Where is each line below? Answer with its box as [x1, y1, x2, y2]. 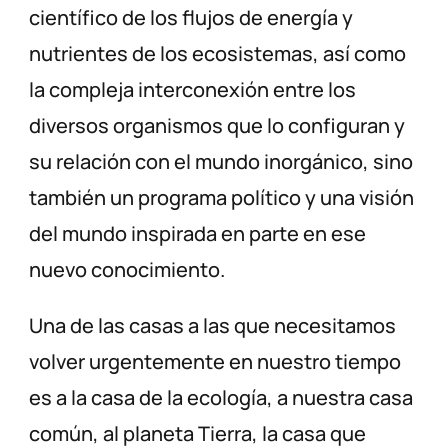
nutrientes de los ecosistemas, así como [29, 40, 407, 68]
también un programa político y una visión [29, 184, 415, 212]
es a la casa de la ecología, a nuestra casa [29, 384, 414, 412]
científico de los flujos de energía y [29, 4, 354, 32]
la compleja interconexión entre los [29, 76, 357, 104]
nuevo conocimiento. [29, 256, 226, 284]
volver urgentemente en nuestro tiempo [29, 348, 402, 376]
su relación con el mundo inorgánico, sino [29, 148, 414, 176]
